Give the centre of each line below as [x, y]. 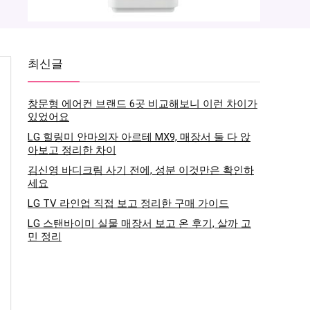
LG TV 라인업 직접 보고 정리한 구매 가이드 [128, 203]
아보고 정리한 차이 [72, 150]
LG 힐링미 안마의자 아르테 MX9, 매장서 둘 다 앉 [139, 137]
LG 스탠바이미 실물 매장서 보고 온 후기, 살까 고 [139, 223]
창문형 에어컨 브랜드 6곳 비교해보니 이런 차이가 [143, 103]
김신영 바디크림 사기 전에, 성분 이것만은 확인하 [141, 170]
